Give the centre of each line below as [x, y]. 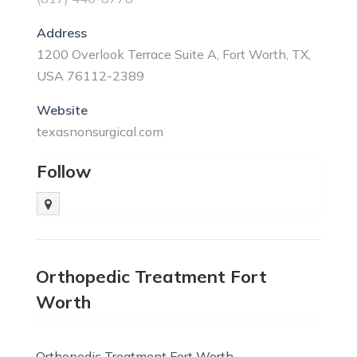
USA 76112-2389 [90, 76]
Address [61, 33]
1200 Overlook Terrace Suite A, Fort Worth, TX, [173, 54]
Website [62, 110]
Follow [63, 171]
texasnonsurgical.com [100, 131]
